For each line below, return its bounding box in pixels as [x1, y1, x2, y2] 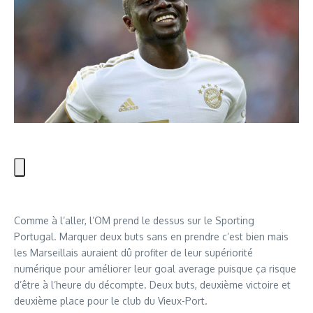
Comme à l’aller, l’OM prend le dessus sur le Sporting [14, 214, 254, 226]
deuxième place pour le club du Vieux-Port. [14, 294, 208, 307]
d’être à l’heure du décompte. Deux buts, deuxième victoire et [14, 278, 291, 291]
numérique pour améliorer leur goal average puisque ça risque [14, 262, 296, 275]
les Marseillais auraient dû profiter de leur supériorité [14, 246, 253, 259]
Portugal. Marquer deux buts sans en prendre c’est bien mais [14, 230, 289, 242]
